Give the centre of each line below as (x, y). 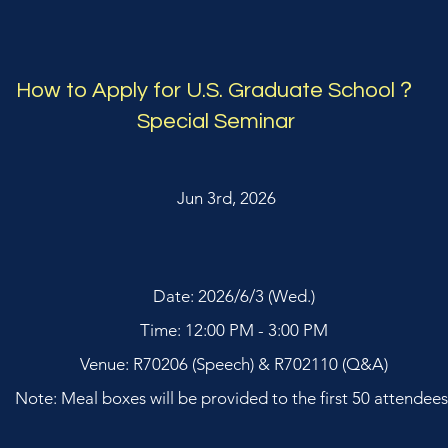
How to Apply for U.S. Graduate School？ (216, 90)
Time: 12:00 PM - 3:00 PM (233, 330)
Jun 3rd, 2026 (226, 198)
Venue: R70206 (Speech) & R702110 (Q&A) (233, 364)
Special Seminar (216, 121)
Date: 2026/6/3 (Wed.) (233, 296)
